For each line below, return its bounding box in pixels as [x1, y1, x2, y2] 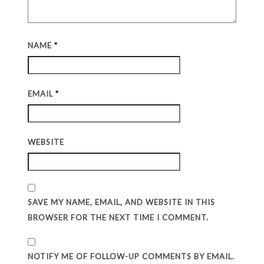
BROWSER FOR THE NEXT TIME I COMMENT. [28, 213, 209, 222]
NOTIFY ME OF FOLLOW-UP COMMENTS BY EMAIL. [28, 252, 235, 261]
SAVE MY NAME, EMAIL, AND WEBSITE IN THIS [28, 197, 216, 207]
